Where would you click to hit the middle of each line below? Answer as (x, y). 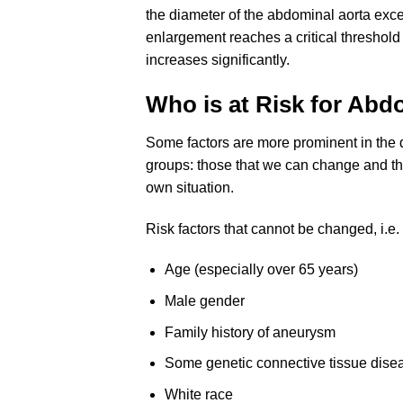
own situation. (190, 187)
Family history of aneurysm (250, 332)
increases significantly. (218, 60)
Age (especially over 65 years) (261, 270)
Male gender (204, 300)
